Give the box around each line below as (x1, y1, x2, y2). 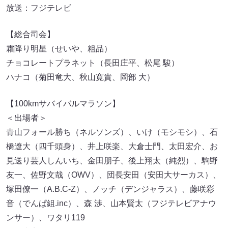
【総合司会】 (6, 30, 55, 39)
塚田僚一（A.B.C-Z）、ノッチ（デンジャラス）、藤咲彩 (6, 185, 214, 194)
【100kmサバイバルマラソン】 (6, 99, 120, 108)
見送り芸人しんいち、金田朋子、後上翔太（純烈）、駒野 (6, 156, 218, 165)
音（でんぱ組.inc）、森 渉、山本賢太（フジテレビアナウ (6, 199, 216, 208)
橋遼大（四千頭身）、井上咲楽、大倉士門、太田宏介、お (6, 142, 218, 151)
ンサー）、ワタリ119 (6, 213, 85, 222)
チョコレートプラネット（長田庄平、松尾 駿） (6, 59, 179, 68)
